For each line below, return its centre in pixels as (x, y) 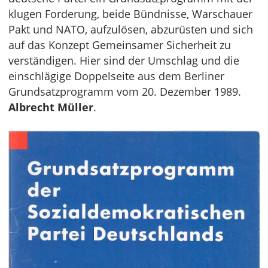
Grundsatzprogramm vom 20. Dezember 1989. (125, 92)
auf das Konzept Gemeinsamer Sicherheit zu (120, 45)
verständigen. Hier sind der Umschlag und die (124, 61)
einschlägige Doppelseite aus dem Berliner (116, 76)
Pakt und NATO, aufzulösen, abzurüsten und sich (131, 30)
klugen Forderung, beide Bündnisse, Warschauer (130, 14)
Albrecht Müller (51, 107)
